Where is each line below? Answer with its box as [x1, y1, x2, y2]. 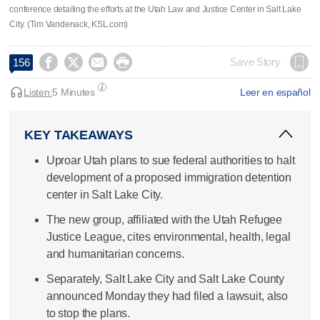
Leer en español [239, 86, 311, 98]
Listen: [24, 86, 53, 98]
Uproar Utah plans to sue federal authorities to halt [46, 154, 295, 166]
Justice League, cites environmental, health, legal [46, 230, 291, 243]
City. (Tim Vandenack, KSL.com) [9, 19, 129, 29]
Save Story [230, 56, 281, 68]
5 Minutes [52, 86, 95, 98]
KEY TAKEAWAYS [24, 127, 133, 142]
